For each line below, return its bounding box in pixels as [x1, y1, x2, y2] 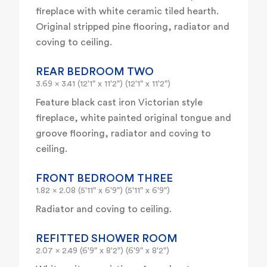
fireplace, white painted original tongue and [36, 113, 231, 123]
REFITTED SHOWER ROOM [36, 233, 178, 244]
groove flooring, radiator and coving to [36, 129, 211, 139]
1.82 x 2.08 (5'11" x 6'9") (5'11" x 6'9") [36, 187, 170, 195]
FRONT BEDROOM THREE [36, 173, 173, 184]
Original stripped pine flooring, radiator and [36, 22, 229, 32]
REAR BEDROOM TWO [36, 66, 154, 77]
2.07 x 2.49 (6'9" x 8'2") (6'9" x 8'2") [36, 247, 169, 256]
